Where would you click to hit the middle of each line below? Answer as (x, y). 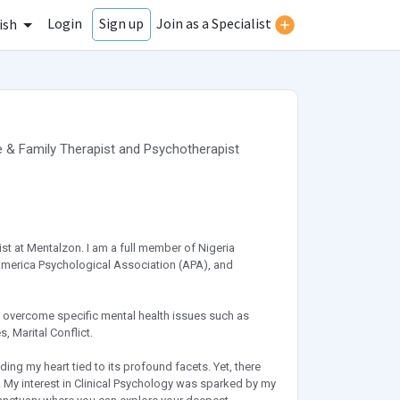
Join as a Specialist (214, 24)
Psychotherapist (191, 150)
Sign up (121, 24)
